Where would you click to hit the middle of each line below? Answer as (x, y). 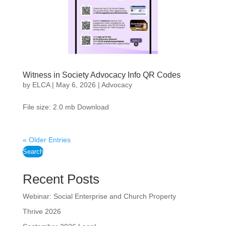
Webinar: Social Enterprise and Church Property (99, 196)
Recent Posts (61, 179)
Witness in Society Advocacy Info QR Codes (101, 75)
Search (33, 151)
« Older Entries (46, 139)
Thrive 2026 (42, 211)
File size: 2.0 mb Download (66, 107)
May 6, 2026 (76, 84)
